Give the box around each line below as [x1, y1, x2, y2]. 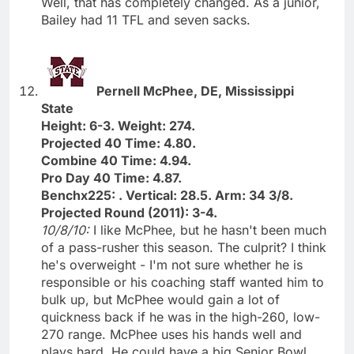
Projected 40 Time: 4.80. [41, 134, 196, 151]
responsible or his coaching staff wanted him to [41, 273, 324, 290]
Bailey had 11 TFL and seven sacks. [41, 11, 250, 28]
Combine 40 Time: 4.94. [41, 152, 191, 168]
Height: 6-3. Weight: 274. [41, 117, 195, 134]
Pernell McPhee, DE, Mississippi [96, 82, 294, 99]
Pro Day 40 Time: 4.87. [41, 169, 182, 186]
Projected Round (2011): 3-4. [41, 204, 217, 220]
